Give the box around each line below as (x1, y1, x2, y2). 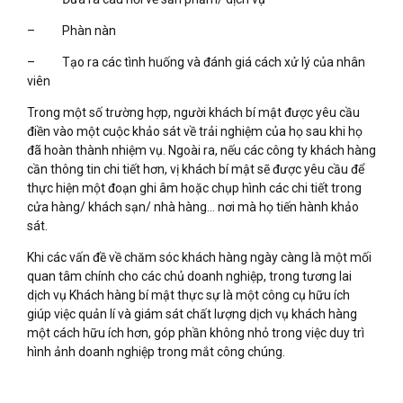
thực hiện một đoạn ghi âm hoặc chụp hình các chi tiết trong (27, 180, 362, 195)
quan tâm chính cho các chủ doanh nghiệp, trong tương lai (27, 268, 352, 283)
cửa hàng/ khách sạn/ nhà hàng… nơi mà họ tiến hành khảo (27, 199, 359, 214)
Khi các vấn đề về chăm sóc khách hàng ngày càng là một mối (27, 249, 372, 264)
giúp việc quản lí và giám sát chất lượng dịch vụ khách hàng (27, 306, 357, 321)
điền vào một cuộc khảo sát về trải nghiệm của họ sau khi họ (27, 123, 363, 139)
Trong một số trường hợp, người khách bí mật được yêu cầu (27, 104, 360, 120)
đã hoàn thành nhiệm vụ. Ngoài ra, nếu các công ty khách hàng (27, 142, 376, 157)
